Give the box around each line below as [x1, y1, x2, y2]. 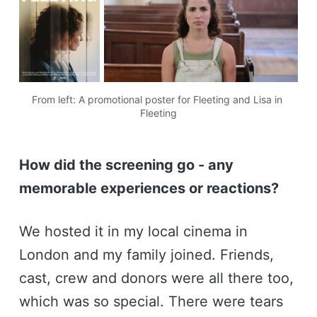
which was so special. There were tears [18, 292, 283, 310]
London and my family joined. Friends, [18, 246, 274, 263]
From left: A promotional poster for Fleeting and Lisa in [32, 93, 282, 105]
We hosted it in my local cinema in [18, 222, 248, 240]
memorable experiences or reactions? [18, 179, 279, 197]
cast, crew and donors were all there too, [18, 269, 294, 287]
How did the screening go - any [18, 156, 234, 173]
